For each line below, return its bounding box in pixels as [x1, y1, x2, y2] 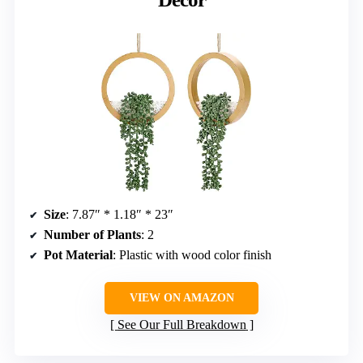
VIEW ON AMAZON [129, 291, 234, 304]
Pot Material [44, 247, 113, 262]
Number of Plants [44, 227, 141, 241]
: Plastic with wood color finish [113, 247, 271, 262]
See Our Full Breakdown [117, 317, 246, 331]
